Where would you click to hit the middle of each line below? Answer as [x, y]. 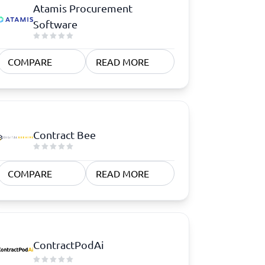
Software [55, 24]
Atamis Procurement [83, 8]
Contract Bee [64, 134]
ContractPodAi [68, 245]
